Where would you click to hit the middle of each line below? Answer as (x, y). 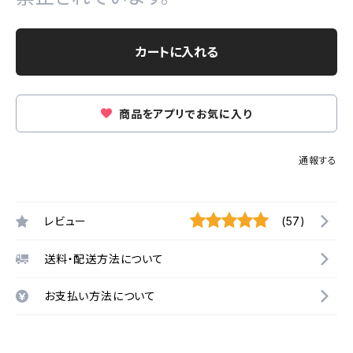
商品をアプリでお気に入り (184, 114)
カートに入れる (176, 52)
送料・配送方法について (104, 258)
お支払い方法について (100, 296)
